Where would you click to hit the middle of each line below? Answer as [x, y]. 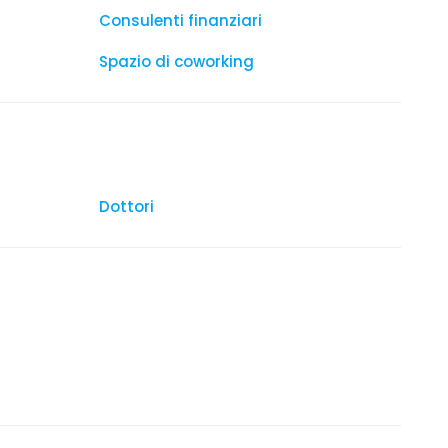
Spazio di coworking [176, 61]
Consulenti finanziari [180, 20]
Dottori [126, 206]
